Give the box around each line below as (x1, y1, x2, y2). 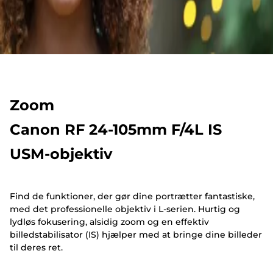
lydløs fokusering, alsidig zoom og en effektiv (10, 216, 209, 228)
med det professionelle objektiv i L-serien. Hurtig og (10, 204, 240, 215)
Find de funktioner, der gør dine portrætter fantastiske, (10, 191, 255, 202)
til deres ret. (10, 242, 63, 253)
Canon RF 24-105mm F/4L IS (10, 120, 222, 138)
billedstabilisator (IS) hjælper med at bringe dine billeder (10, 229, 262, 241)
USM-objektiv (10, 144, 112, 163)
